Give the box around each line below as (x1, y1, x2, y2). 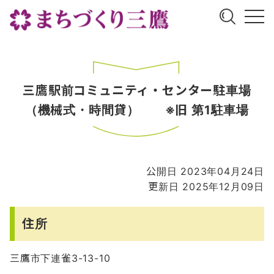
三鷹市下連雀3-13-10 (10, 251, 111, 264)
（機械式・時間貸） (24, 102, 152, 117)
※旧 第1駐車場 (152, 102, 250, 117)
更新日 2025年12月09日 (147, 180, 264, 193)
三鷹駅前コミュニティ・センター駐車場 (23, 83, 251, 98)
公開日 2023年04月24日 (146, 165, 264, 177)
